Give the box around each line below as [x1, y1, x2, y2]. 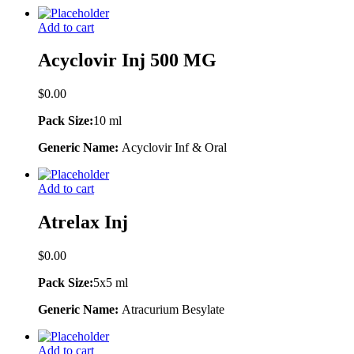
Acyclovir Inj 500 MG [38, 50, 217, 71]
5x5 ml [93, 276, 128, 290]
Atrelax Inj [38, 212, 128, 233]
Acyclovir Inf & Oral [122, 141, 227, 155]
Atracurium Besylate [122, 303, 224, 317]
